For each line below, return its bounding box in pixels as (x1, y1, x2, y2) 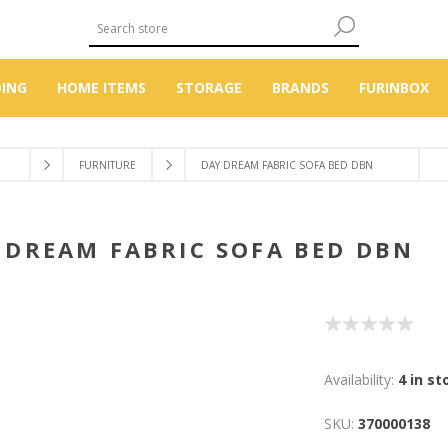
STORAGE (176, 78, 242, 97)
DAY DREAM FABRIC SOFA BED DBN (200, 158, 403, 172)
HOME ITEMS (57, 78, 146, 97)
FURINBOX (359, 78, 429, 97)
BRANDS (272, 78, 329, 97)
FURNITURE (78, 158, 136, 172)
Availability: (324, 370, 394, 389)
